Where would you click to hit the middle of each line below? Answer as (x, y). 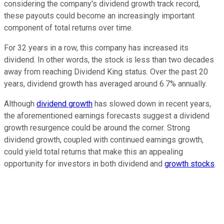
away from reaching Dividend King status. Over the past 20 (106, 71)
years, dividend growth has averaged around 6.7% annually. (105, 83)
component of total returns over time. (68, 27)
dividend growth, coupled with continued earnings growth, (104, 139)
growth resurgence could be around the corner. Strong (97, 127)
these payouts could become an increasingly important (99, 15)
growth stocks (189, 163)
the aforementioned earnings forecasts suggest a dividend (107, 115)
